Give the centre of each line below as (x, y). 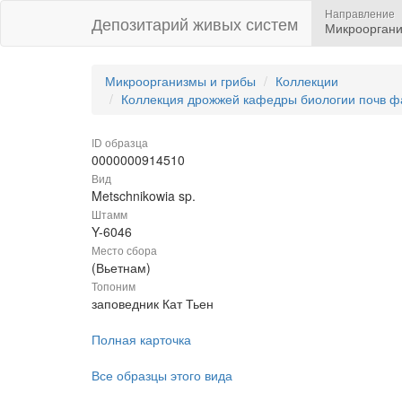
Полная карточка (141, 339)
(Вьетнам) (121, 267)
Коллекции (307, 81)
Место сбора (124, 250)
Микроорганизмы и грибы (180, 81)
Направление (360, 13)
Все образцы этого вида (162, 375)
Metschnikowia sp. (144, 196)
